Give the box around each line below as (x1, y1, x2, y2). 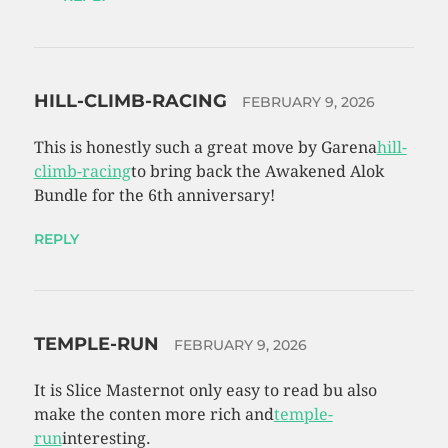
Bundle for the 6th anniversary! (33, 186, 275, 206)
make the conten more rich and (33, 405, 274, 425)
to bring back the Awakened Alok (130, 162, 384, 182)
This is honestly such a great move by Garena (33, 138, 377, 158)
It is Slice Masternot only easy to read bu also (33, 381, 377, 401)
